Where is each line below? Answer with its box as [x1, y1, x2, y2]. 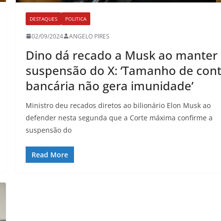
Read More [32, 149, 69, 159]
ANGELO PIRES [69, 32, 110, 40]
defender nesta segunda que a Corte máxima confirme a [26, 112, 213, 122]
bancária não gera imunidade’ [26, 77, 194, 94]
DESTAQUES [30, 15, 58, 22]
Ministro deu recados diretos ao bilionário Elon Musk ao [26, 100, 211, 110]
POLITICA [65, 15, 87, 22]
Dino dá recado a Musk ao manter [26, 46, 218, 63]
